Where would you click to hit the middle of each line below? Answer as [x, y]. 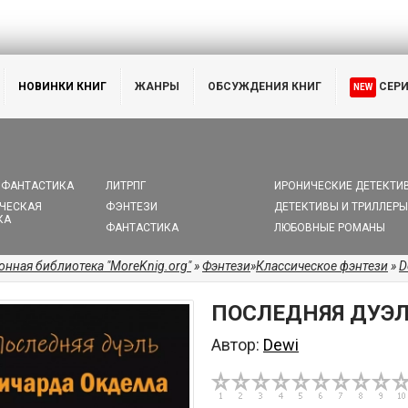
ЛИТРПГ [126, 186]
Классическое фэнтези [322, 266]
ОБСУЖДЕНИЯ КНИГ [265, 87]
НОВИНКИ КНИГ [62, 87]
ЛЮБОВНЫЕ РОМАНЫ [329, 228]
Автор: [237, 345]
